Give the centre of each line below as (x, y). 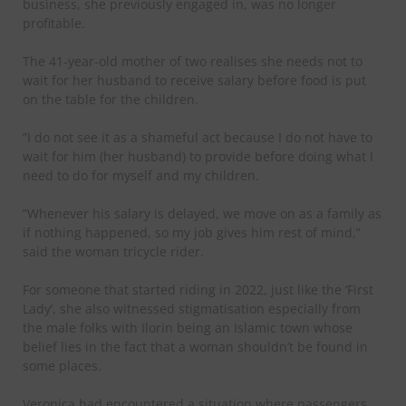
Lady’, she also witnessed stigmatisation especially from (192, 309)
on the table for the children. (111, 100)
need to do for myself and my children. (141, 176)
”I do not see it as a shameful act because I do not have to (198, 138)
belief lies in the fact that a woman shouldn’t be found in (195, 347)
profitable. (54, 24)
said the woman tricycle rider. (113, 252)
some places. (62, 366)
